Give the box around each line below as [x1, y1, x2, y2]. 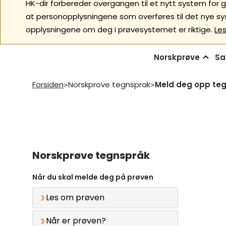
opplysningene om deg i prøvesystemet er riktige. [26, 24, 212, 35]
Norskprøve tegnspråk [32, 148, 150, 162]
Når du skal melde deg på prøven [32, 172, 153, 183]
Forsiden [32, 79, 64, 90]
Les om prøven [46, 192, 104, 204]
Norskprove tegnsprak [68, 79, 150, 90]
